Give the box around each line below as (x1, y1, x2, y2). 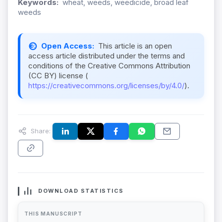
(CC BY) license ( (28, 71, 88, 81)
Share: (29, 126, 51, 135)
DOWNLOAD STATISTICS (38, 187, 124, 195)
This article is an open (98, 41, 172, 51)
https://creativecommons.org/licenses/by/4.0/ (28, 81, 184, 91)
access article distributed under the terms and (28, 51, 185, 61)
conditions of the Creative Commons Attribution (28, 61, 190, 71)
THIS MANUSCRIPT (24, 211, 82, 217)
